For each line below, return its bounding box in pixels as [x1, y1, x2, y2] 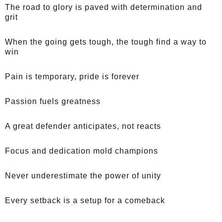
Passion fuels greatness [5, 97, 101, 106]
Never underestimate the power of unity [5, 171, 161, 180]
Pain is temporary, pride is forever [5, 72, 139, 81]
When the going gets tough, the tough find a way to [5, 38, 207, 46]
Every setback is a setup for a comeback [5, 196, 165, 205]
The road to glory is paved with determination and [5, 3, 202, 11]
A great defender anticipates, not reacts [5, 122, 161, 130]
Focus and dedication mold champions [5, 147, 158, 155]
